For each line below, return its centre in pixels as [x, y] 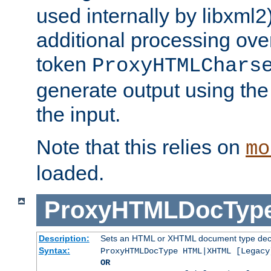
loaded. [70, 173]
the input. [78, 115]
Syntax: [54, 250]
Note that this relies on [141, 147]
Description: [64, 238]
